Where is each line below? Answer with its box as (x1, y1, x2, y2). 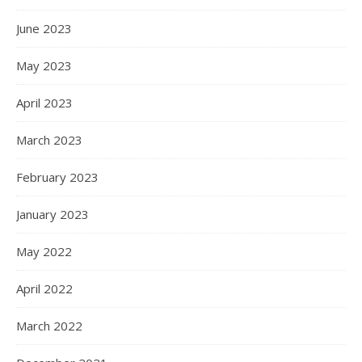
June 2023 (16, 20, 72, 36)
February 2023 (16, 169, 99, 185)
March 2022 (16, 318, 82, 334)
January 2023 (16, 206, 89, 222)
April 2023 (16, 95, 73, 111)
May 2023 (16, 57, 72, 74)
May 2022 (16, 243, 72, 259)
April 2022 (16, 280, 73, 297)
